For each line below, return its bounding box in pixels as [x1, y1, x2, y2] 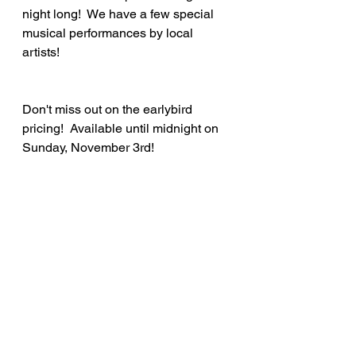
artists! [22, 44, 60, 60]
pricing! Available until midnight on [22, 120, 222, 136]
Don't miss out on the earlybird [22, 101, 195, 117]
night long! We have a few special [22, 6, 217, 21]
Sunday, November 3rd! [22, 139, 154, 155]
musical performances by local [22, 25, 196, 41]
